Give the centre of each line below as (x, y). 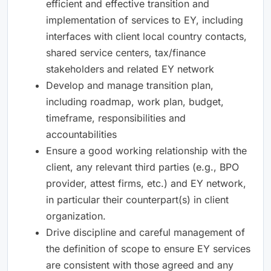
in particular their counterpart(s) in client (137, 199)
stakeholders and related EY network (130, 69)
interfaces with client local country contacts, (146, 36)
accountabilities (81, 134)
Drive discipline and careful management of (145, 232)
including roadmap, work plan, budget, (135, 101)
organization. (76, 216)
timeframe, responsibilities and (116, 118)
